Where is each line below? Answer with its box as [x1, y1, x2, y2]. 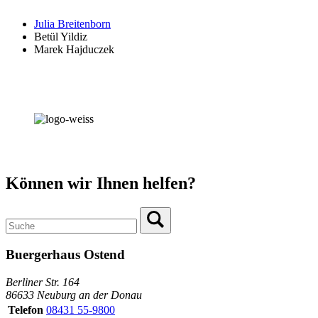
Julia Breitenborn [34, 18, 111, 31]
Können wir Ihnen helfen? [6, 174, 196, 193]
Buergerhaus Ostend [6, 246, 125, 262]
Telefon [8, 303, 43, 316]
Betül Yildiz [34, 31, 87, 43]
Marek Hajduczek [34, 43, 114, 56]
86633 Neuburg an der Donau [6, 288, 142, 301]
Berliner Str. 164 [6, 275, 79, 288]
